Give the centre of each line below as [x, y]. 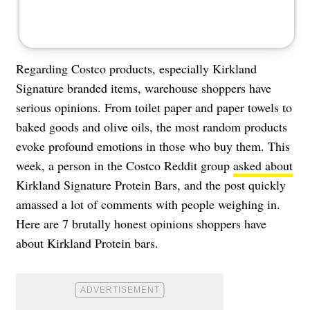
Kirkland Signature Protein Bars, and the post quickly [151, 184]
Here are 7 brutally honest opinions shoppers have [141, 223]
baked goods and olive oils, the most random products [152, 126]
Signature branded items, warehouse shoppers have [144, 88]
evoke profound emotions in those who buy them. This [153, 146]
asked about [263, 165]
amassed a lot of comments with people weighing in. [148, 204]
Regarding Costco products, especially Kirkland [136, 68]
